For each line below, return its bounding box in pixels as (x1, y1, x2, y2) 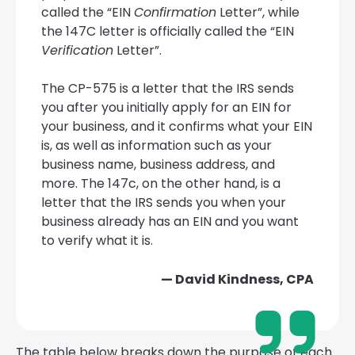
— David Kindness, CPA (161, 270, 314, 289)
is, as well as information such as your (41, 136, 272, 155)
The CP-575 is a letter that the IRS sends (41, 79, 294, 98)
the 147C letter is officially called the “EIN (41, 22, 294, 41)
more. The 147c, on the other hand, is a (41, 174, 281, 193)
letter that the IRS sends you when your (41, 193, 286, 212)
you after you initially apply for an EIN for (41, 98, 292, 117)
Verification (41, 41, 113, 60)
